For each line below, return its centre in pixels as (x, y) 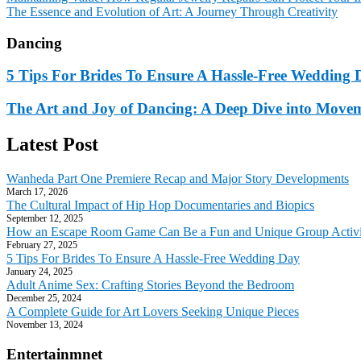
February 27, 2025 (42, 245)
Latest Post (52, 144)
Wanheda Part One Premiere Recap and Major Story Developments (178, 178)
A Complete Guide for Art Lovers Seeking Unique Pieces (153, 311)
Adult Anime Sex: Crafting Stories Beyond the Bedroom (150, 284)
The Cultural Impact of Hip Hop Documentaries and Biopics (160, 205)
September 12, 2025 (45, 218)
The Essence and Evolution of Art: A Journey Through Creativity (172, 11)
